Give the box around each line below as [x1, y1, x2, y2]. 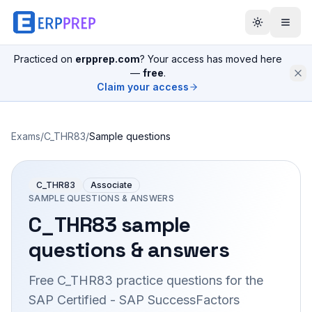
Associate [91, 180, 132, 190]
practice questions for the [113, 273, 263, 288]
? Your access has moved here [139, 53, 282, 65]
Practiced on [13, 53, 75, 65]
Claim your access [97, 81, 189, 93]
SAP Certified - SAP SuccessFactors [29, 292, 240, 307]
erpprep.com [75, 53, 140, 65]
